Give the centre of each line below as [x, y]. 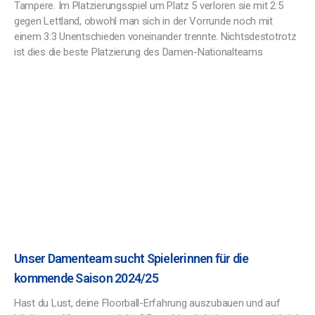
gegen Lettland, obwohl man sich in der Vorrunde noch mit [143, 21]
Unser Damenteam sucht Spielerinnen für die [131, 258]
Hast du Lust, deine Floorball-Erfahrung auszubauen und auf [147, 303]
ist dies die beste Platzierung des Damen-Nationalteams [139, 52]
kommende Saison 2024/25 [86, 278]
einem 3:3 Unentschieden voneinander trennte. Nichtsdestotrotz [155, 37]
